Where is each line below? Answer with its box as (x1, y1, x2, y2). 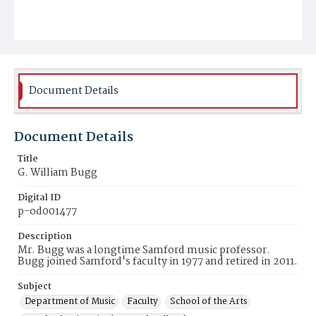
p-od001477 (18, 203, 77, 220)
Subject (18, 279, 51, 294)
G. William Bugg (18, 164, 97, 181)
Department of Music (25, 294, 115, 309)
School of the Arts (170, 294, 248, 309)
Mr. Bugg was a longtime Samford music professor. (18, 242, 270, 259)
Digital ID (18, 190, 61, 205)
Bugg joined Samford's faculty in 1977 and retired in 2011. (18, 253, 298, 270)
